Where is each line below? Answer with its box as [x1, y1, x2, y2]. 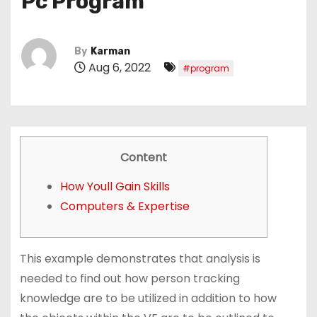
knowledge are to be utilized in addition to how [19, 289, 277, 306]
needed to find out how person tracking [19, 270, 240, 287]
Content [120, 149, 167, 166]
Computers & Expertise [59, 197, 190, 214]
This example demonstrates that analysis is [19, 250, 260, 267]
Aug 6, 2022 [86, 59, 154, 76]
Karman [91, 45, 130, 57]
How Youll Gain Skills [59, 178, 170, 195]
